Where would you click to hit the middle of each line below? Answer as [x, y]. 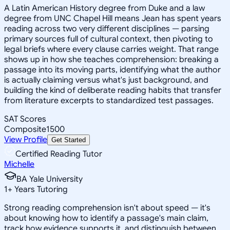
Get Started [69, 140]
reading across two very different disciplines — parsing [107, 28]
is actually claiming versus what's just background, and [106, 80]
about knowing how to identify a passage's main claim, [106, 218]
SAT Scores [25, 119]
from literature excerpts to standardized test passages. [109, 100]
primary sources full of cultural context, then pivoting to [109, 39]
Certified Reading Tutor [59, 154]
